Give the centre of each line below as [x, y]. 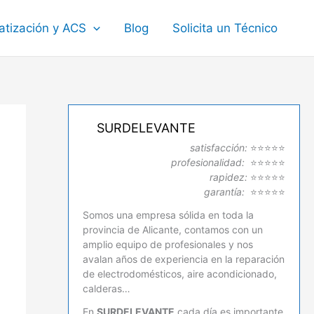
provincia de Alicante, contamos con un [172, 230]
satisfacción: [218, 148]
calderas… [106, 288]
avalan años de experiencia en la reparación [183, 259]
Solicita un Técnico [225, 28]
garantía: [224, 192]
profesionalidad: [207, 162]
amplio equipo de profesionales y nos [168, 244]
